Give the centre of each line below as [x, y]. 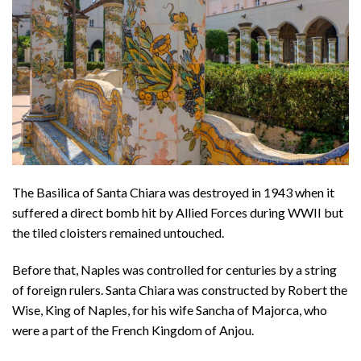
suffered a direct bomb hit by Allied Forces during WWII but [178, 213]
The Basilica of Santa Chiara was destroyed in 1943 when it [173, 193]
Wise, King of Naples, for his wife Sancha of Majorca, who [170, 310]
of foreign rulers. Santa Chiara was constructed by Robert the [180, 290]
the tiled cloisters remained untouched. [119, 233]
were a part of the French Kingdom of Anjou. [133, 330]
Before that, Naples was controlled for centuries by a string [174, 270]
